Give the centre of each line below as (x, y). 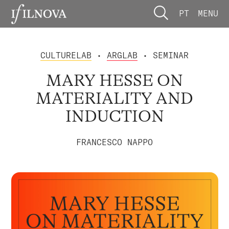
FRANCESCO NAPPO (114, 142)
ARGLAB (122, 55)
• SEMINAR (163, 55)
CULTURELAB (66, 55)
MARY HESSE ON (114, 81)
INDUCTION (114, 117)
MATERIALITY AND (114, 99)
